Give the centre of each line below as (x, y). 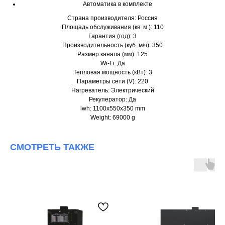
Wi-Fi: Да (113, 64)
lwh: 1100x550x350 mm (113, 109)
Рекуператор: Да (113, 100)
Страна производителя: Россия (113, 18)
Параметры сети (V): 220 (113, 82)
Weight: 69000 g (113, 118)
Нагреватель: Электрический (113, 91)
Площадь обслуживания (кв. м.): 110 (113, 27)
